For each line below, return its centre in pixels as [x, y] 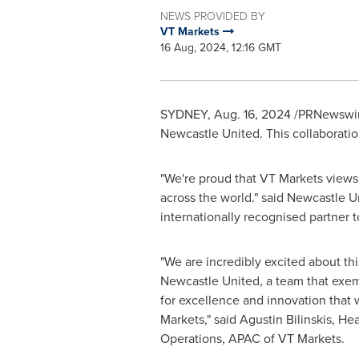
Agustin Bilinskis [285, 319]
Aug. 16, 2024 [252, 114]
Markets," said [200, 319]
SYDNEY [184, 114]
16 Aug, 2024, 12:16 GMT [220, 48]
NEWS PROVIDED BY [212, 16]
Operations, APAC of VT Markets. [254, 339]
